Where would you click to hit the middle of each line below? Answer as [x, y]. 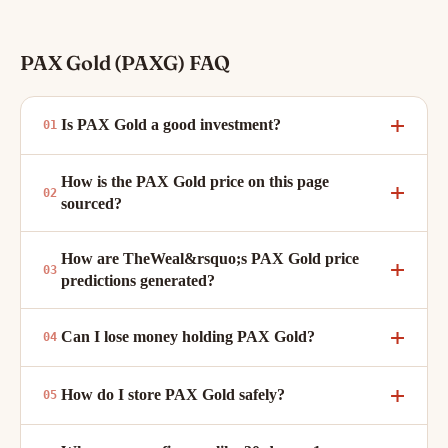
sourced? [91, 203]
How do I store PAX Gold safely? [173, 395]
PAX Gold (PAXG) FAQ [125, 62]
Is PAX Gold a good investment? [171, 125]
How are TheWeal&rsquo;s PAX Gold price [210, 258]
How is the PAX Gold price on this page [195, 181]
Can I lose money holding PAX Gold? [188, 337]
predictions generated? [138, 280]
